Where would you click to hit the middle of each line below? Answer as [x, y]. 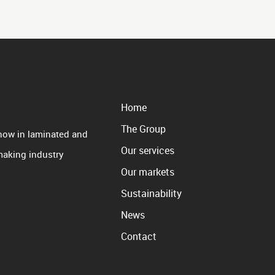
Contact [139, 236]
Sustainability [152, 193]
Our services [148, 150]
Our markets [148, 172]
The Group [144, 129]
